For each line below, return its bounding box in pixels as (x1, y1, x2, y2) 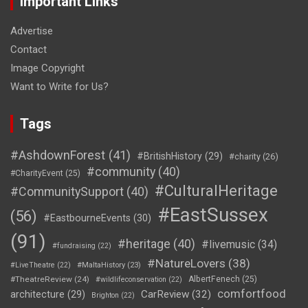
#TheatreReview (10, 274, 72, 284)
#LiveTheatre (10, 260, 55, 269)
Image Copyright (10, 61, 85, 74)
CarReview (141, 287, 189, 300)
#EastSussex (157, 203, 268, 226)
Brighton (91, 290, 119, 300)
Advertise (10, 24, 53, 37)
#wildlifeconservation (96, 274, 166, 284)
